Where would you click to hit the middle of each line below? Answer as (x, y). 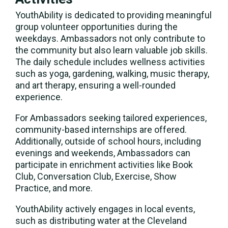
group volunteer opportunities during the (96, 27)
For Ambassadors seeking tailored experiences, (111, 118)
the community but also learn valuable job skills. (111, 50)
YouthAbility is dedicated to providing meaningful (113, 15)
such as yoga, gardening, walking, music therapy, (112, 74)
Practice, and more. (54, 188)
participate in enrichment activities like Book (104, 165)
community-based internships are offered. (101, 130)
